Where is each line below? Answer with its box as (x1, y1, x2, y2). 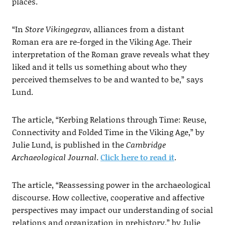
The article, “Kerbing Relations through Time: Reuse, (12, 114, 206, 126)
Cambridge (124, 139, 166, 151)
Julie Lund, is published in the (12, 139, 124, 151)
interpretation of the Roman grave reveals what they (12, 48, 209, 60)
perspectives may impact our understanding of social (12, 204, 213, 216)
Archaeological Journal (12, 151, 96, 163)
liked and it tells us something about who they (12, 61, 187, 73)
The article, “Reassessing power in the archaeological (12, 179, 210, 191)
